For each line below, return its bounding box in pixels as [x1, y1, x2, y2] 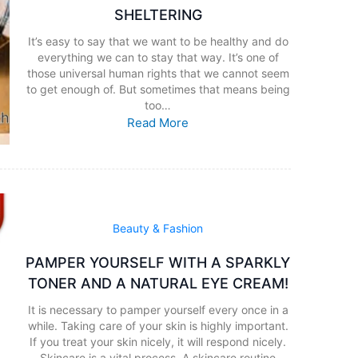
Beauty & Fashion [113, 221, 204, 235]
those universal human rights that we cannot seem [26, 66, 289, 80]
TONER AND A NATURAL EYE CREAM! [27, 274, 288, 292]
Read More [127, 114, 189, 130]
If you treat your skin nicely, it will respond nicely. [30, 334, 287, 348]
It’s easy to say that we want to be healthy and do [27, 34, 288, 48]
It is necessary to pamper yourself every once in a [27, 302, 288, 316]
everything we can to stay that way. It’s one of [37, 50, 279, 64]
